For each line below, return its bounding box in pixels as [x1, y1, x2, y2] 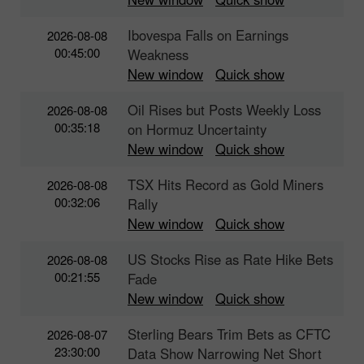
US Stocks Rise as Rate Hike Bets [128, 249, 333, 269]
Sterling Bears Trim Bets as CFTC [128, 323, 331, 344]
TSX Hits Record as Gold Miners [128, 174, 323, 194]
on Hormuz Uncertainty [128, 119, 266, 139]
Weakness [128, 44, 188, 64]
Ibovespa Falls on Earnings [128, 24, 288, 45]
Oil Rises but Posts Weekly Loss [128, 99, 321, 119]
